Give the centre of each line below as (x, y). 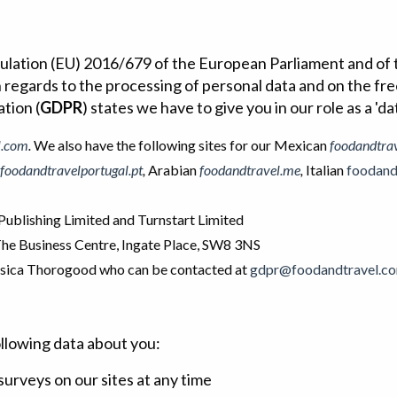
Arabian (172, 170)
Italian (325, 170)
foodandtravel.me (250, 170)
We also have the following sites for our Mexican (180, 145)
